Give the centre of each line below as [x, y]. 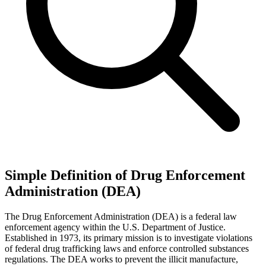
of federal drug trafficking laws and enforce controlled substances [127, 248]
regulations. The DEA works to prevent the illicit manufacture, [121, 259]
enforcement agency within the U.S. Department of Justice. [115, 227]
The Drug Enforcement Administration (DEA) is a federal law [121, 216]
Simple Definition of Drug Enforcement [125, 175]
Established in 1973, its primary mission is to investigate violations [129, 237]
